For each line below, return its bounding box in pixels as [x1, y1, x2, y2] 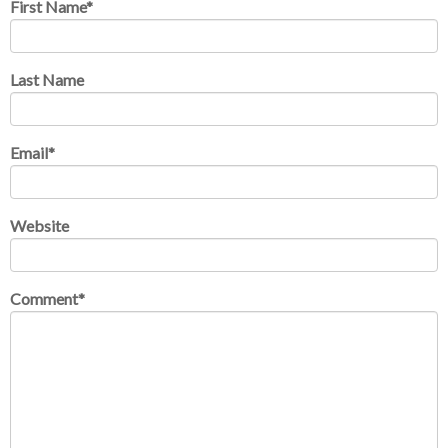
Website [10, 215, 69, 235]
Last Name [10, 69, 84, 89]
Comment [10, 288, 78, 308]
